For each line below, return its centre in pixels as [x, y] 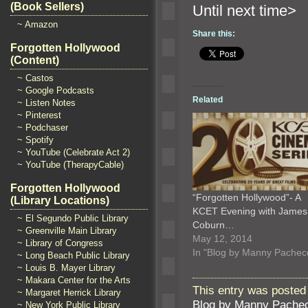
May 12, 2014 [222, 238]
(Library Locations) [60, 200]
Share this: [214, 34]
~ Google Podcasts [56, 90]
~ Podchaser [43, 128]
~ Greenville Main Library [67, 231]
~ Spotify [35, 140]
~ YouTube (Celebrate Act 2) [74, 152]
